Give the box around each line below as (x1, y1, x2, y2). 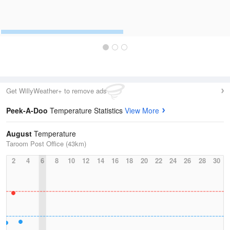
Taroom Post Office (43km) (6, 139, 86, 148)
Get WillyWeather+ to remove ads (6, 86, 107, 95)
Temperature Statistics (50, 105, 125, 116)
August (6, 128, 32, 139)
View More (125, 105, 159, 116)
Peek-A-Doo (6, 105, 50, 116)
